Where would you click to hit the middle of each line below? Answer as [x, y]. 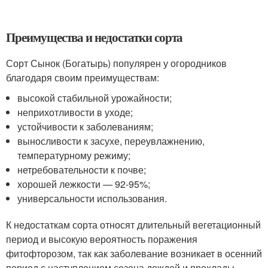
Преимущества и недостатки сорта [95, 37]
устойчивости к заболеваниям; [86, 127]
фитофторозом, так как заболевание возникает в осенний [134, 254]
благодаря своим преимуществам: [83, 78]
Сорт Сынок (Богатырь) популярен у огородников [116, 63]
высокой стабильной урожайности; [95, 98]
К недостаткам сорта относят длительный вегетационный [133, 225]
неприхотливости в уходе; [75, 112]
